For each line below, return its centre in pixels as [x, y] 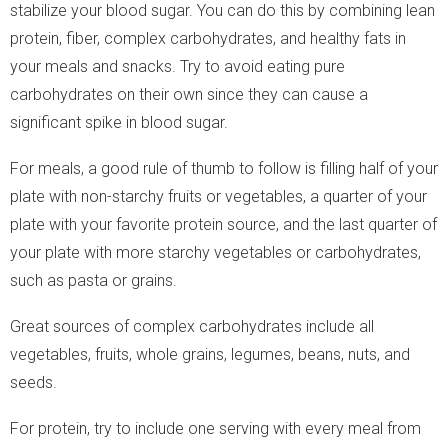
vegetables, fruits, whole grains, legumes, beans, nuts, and [210, 354]
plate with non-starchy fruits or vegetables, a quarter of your [218, 196]
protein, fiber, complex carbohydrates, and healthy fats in [208, 38]
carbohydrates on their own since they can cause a [189, 94]
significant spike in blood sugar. [119, 122]
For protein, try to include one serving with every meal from [215, 428]
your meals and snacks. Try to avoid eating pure [177, 66]
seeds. [33, 382]
